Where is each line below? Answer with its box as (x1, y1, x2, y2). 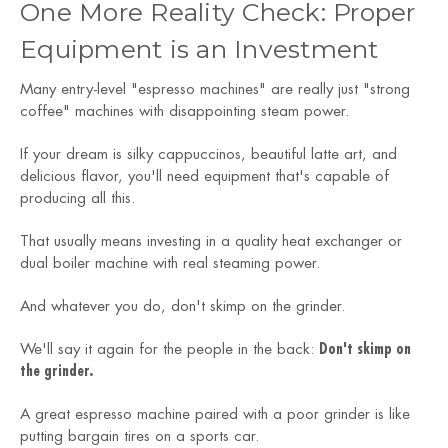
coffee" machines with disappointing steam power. (20, 104, 349, 120)
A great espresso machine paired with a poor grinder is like (20, 407, 410, 423)
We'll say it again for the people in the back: (20, 342, 319, 358)
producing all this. (20, 191, 135, 207)
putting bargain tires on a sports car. (20, 429, 259, 445)
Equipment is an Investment (20, 34, 379, 65)
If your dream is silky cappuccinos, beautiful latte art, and (20, 147, 397, 163)
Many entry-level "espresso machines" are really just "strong (20, 82, 410, 98)
